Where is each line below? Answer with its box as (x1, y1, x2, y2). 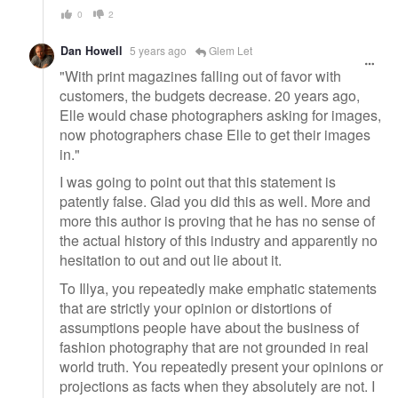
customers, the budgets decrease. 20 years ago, (60, 84, 360, 106)
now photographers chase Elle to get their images (60, 123, 370, 145)
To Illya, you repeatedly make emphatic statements (60, 277, 377, 298)
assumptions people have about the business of (60, 316, 359, 338)
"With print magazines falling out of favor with (60, 65, 341, 86)
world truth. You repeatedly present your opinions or (60, 355, 383, 377)
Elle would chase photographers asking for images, (60, 104, 381, 125)
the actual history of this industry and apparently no (60, 230, 378, 251)
